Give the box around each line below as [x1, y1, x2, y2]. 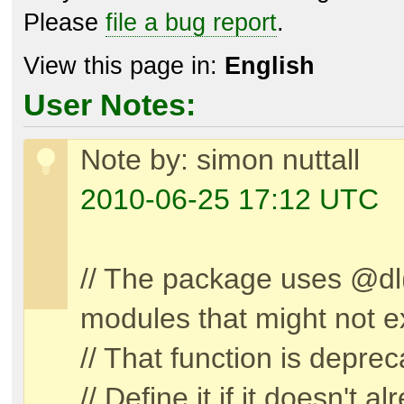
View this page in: [23, 52, 225, 80]
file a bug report [106, 9, 277, 37]
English [225, 52, 315, 80]
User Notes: [23, 87, 196, 123]
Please [23, 9, 106, 37]
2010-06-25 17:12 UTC [80, 183, 379, 216]
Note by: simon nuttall [80, 143, 360, 177]
